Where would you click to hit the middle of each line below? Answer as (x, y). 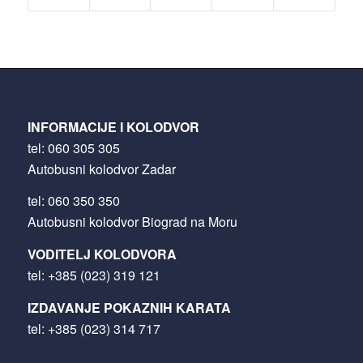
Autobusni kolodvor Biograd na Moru (132, 222)
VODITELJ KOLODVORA (102, 254)
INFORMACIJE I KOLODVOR (113, 126)
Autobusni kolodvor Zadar (101, 169)
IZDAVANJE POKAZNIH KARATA (129, 307)
